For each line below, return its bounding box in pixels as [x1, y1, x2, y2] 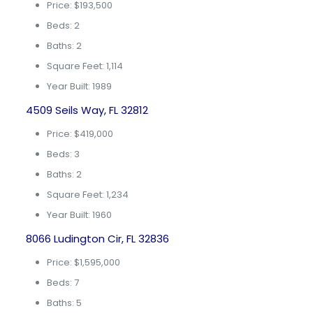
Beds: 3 [46, 147, 80, 161]
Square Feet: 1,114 [46, 59, 123, 73]
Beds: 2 [46, 19, 80, 32]
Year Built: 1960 [46, 208, 112, 221]
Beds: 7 [46, 276, 79, 289]
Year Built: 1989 [46, 80, 112, 93]
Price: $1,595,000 [46, 256, 120, 269]
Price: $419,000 [46, 127, 113, 140]
